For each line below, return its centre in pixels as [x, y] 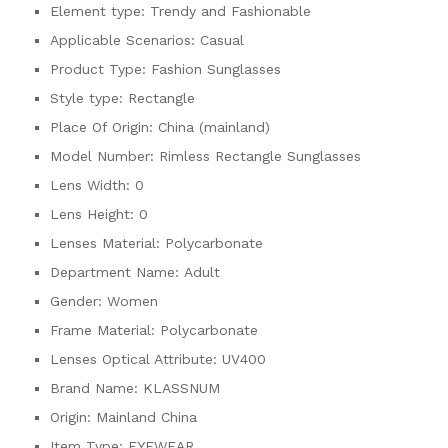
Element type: [100, 10]
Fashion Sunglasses [216, 68]
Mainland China [146, 416]
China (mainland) [214, 126]
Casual [222, 39]
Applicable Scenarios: [125, 39]
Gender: [78, 300]
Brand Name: [96, 387]
